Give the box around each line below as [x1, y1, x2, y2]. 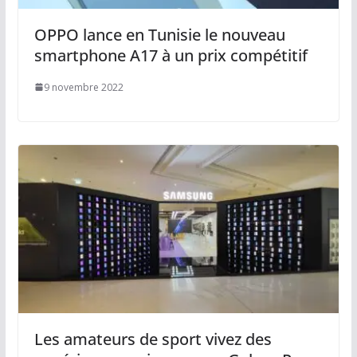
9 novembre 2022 [43, 80, 124, 94]
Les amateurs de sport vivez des [33, 328, 272, 351]
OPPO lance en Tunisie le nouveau [33, 23, 285, 45]
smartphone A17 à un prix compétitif [33, 44, 308, 66]
